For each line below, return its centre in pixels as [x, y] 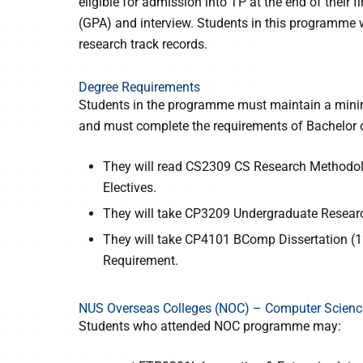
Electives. [130, 188]
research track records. [143, 44]
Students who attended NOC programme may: [210, 326]
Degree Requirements [139, 87]
